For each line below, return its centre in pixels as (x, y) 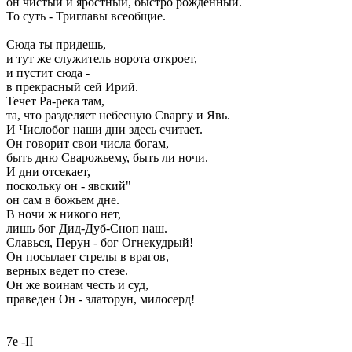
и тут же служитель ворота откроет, (102, 59)
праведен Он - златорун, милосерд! (101, 299)
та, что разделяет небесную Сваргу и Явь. (118, 115)
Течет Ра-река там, (55, 101)
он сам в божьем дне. (63, 200)
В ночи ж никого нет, (64, 214)
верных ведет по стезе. (67, 271)
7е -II (20, 341)
